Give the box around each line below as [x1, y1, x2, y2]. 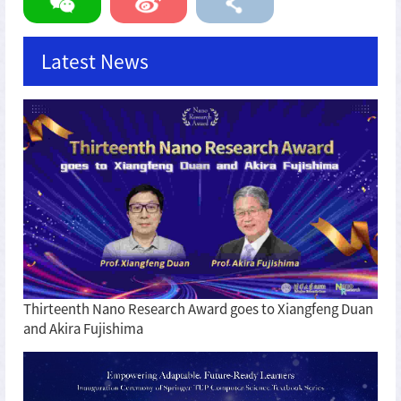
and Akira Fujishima [23, 318, 143, 337]
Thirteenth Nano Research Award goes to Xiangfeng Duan [23, 298, 373, 318]
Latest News [41, 47, 149, 74]
